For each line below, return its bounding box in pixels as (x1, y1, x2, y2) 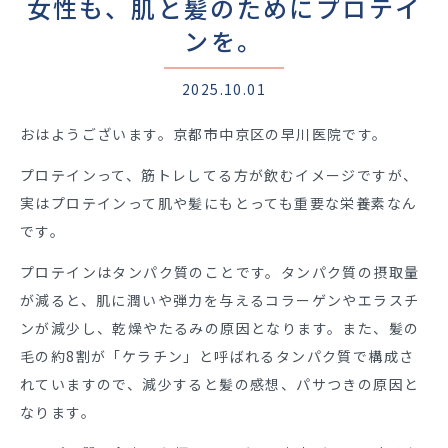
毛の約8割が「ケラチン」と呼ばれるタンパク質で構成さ (20, 346, 415, 366)
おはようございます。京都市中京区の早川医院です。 (20, 124, 388, 144)
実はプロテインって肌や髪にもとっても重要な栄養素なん (20, 193, 418, 213)
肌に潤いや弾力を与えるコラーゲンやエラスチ (96, 290, 420, 310)
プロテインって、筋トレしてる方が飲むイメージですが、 (20, 165, 419, 185)
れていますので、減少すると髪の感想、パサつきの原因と (20, 374, 420, 394)
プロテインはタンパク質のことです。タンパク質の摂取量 (20, 262, 420, 282)
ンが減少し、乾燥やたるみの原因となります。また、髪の (20, 318, 420, 338)
